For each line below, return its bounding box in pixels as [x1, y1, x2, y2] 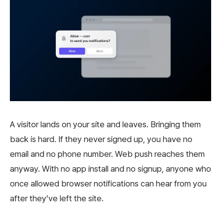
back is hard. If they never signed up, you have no [10, 134, 192, 145]
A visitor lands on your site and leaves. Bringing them [10, 119, 201, 130]
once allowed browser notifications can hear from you [10, 179, 207, 189]
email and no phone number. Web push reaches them [10, 149, 205, 159]
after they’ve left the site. [10, 193, 104, 204]
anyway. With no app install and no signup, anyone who [10, 164, 211, 174]
